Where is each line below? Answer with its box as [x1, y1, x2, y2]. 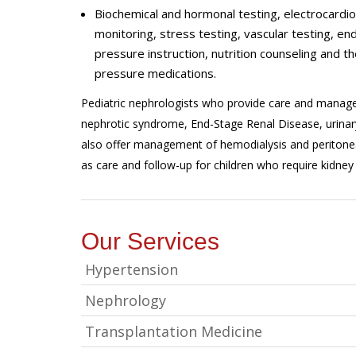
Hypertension [85, 260, 178, 280]
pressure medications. [95, 64, 216, 81]
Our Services [81, 228, 219, 255]
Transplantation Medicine [85, 322, 262, 342]
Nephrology [85, 291, 166, 311]
